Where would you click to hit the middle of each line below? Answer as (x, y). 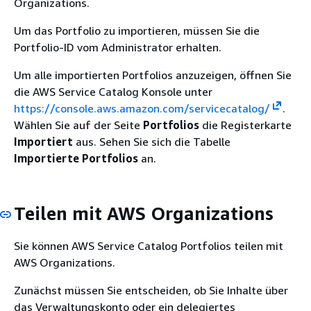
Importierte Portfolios (76, 158)
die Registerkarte (245, 125)
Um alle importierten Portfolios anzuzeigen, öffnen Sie (153, 75)
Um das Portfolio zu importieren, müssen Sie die (137, 30)
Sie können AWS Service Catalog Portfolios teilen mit (149, 246)
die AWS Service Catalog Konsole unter (113, 91)
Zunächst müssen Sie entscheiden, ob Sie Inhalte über (151, 290)
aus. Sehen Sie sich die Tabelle (152, 141)
